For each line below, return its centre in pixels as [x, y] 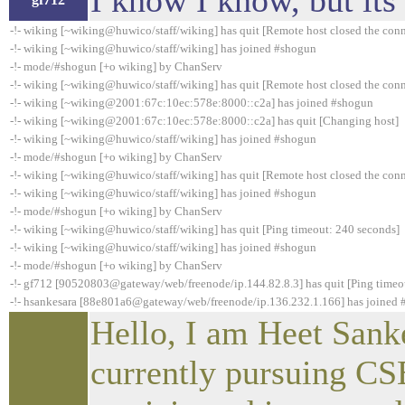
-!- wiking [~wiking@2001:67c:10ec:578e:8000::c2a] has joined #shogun [192, 103]
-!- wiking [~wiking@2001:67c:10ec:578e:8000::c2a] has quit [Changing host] [204, 121]
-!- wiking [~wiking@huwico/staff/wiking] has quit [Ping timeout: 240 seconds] [205, 229]
